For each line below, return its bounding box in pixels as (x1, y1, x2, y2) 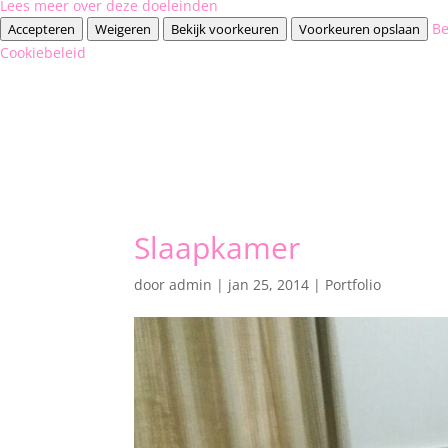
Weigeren (95, 19, 151, 38)
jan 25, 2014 (228, 274, 310, 294)
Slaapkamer (134, 226, 301, 268)
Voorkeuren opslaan (299, 19, 420, 38)
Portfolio (325, 274, 382, 294)
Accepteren (8, 19, 75, 38)
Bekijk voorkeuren (171, 19, 279, 38)
